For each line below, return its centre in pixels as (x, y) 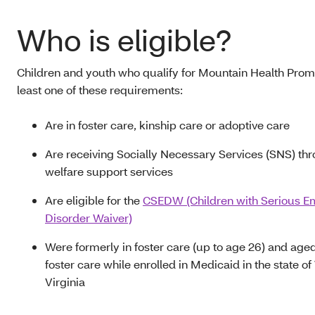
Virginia (65, 282)
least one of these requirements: (100, 90)
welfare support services (110, 171)
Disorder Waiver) (89, 218)
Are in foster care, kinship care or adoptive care (169, 125)
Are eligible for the (94, 200)
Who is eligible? (124, 40)
